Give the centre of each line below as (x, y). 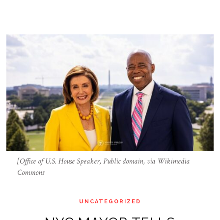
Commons (30, 172)
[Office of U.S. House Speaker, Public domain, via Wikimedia (103, 161)
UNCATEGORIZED (110, 201)
